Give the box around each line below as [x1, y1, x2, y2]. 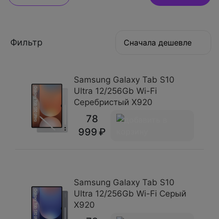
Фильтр [8, 37, 43, 47]
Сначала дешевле [124, 38, 192, 47]
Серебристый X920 [74, 97, 153, 107]
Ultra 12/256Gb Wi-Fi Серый [74, 189, 186, 198]
